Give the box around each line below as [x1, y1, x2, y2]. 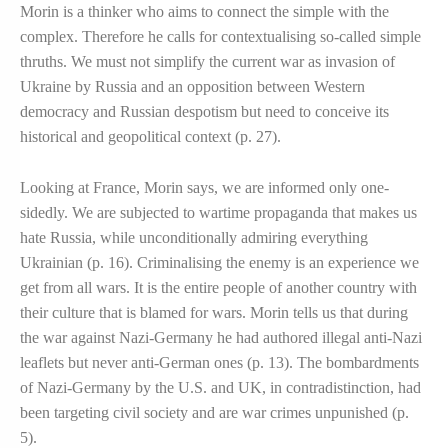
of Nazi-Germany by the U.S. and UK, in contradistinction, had [20, 378, 421, 396]
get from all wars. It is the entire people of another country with [20, 278, 417, 296]
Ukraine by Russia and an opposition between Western [20, 77, 365, 95]
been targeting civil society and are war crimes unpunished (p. [20, 403, 409, 421]
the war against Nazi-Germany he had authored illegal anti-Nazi [20, 328, 422, 346]
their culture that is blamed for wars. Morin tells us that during [20, 303, 408, 321]
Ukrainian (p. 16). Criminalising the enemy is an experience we [20, 253, 419, 271]
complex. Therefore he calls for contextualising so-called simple [20, 27, 421, 45]
